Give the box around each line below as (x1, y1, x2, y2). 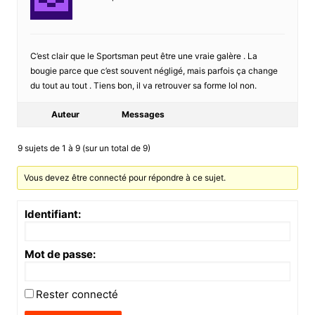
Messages (121, 108, 165, 120)
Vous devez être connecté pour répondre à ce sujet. (24, 172, 226, 183)
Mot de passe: (24, 247, 96, 261)
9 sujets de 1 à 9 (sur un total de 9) (17, 142, 150, 153)
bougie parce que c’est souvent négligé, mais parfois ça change (30, 65, 278, 76)
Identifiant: (24, 207, 81, 221)
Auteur (51, 108, 79, 120)
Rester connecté (35, 287, 118, 301)
